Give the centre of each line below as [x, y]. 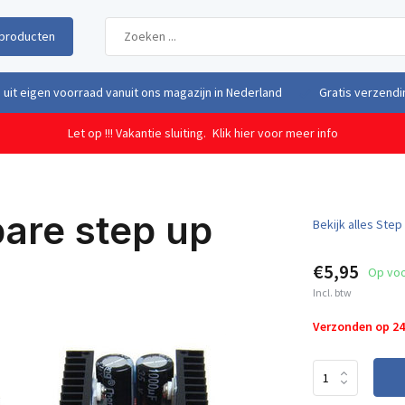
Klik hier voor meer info [275, 133]
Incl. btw [332, 292]
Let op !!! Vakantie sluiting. [138, 133]
